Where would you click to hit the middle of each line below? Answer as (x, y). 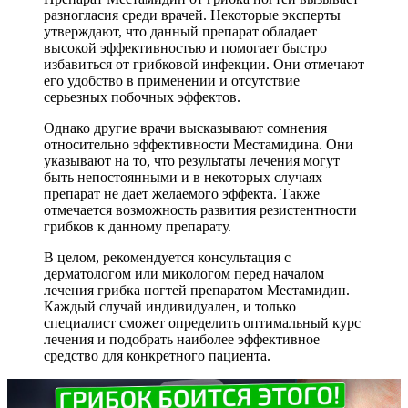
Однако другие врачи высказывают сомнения (185, 127)
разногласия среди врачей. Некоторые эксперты (192, 15)
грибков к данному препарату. (138, 226)
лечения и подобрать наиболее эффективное (182, 339)
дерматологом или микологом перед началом (184, 273)
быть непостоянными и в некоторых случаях (183, 177)
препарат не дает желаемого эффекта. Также (182, 193)
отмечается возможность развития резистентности (200, 209)
